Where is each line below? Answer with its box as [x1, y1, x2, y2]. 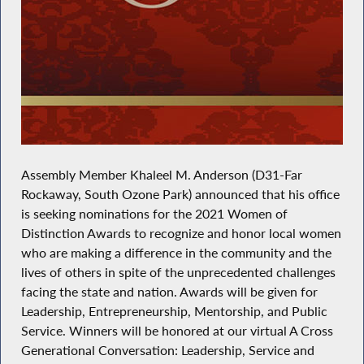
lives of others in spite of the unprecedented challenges [20, 264, 336, 281]
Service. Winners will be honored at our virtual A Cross [20, 323, 333, 340]
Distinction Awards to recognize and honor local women [20, 225, 341, 242]
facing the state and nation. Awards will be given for [20, 284, 318, 301]
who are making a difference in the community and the [20, 245, 331, 262]
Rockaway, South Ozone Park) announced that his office [20, 186, 340, 203]
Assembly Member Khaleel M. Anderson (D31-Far [20, 167, 302, 184]
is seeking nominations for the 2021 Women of [20, 206, 288, 223]
